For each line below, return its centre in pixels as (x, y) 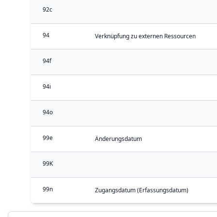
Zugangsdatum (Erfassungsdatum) (142, 190)
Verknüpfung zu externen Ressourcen (145, 36)
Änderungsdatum (118, 139)
